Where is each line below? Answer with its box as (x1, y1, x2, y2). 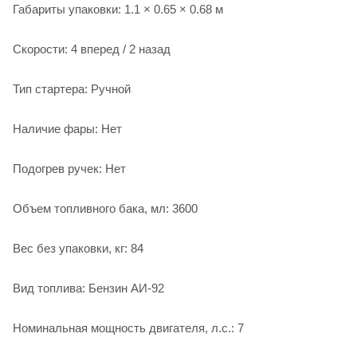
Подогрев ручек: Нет (13, 161, 126, 175)
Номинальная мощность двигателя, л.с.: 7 (13, 320, 244, 335)
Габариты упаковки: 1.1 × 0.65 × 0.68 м (13, 2, 223, 16)
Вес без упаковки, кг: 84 (13, 241, 143, 255)
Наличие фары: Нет (13, 121, 122, 135)
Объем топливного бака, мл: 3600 (13, 201, 198, 215)
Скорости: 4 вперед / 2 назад (13, 41, 171, 56)
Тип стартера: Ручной (13, 81, 131, 96)
